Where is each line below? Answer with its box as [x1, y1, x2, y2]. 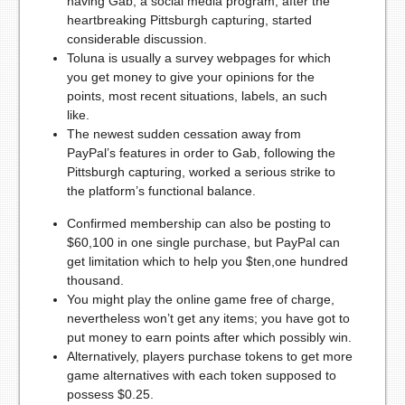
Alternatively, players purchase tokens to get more [66, 349, 353, 364]
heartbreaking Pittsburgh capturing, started [66, 13, 312, 28]
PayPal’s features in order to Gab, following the [66, 146, 335, 161]
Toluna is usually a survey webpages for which [66, 51, 331, 66]
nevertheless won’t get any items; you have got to [66, 311, 350, 326]
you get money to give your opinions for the [66, 70, 315, 85]
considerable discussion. [66, 32, 207, 47]
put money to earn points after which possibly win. [66, 330, 352, 345]
